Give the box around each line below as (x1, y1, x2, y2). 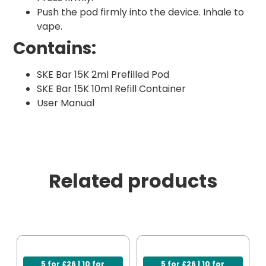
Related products (49, 167, 217, 195)
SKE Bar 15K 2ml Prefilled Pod (37, 68, 169, 82)
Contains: (13, 37, 96, 61)
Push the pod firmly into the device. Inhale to (37, 5, 244, 20)
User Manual (37, 96, 94, 110)
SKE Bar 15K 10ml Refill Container (37, 82, 186, 96)
